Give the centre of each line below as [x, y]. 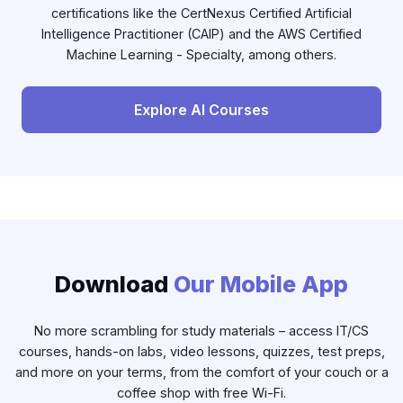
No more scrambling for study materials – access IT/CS [201, 331]
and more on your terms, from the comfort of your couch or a [201, 372]
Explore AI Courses [201, 109]
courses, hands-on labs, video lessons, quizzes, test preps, [201, 352]
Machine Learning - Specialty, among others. [201, 55]
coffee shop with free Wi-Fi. [201, 393]
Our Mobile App [261, 285]
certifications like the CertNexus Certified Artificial [201, 13]
